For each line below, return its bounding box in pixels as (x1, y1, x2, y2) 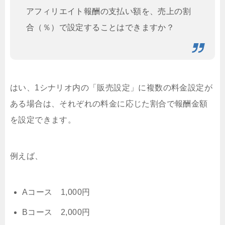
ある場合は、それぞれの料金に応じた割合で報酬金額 (10, 99, 208, 108)
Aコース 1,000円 (22, 188, 90, 197)
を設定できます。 (10, 116, 76, 125)
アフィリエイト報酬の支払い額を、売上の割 (26, 7, 191, 16)
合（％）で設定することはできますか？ (26, 23, 175, 32)
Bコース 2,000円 (22, 208, 90, 217)
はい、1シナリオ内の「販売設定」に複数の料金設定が (10, 83, 212, 92)
